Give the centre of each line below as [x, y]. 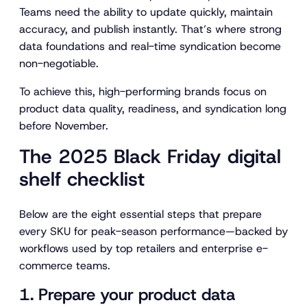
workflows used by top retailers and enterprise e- [144, 249]
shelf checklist [82, 179]
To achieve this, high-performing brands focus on [143, 91]
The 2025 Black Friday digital [150, 156]
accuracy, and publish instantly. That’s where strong [150, 29]
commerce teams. [65, 266]
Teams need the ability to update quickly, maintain [146, 12]
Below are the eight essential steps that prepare [140, 214]
